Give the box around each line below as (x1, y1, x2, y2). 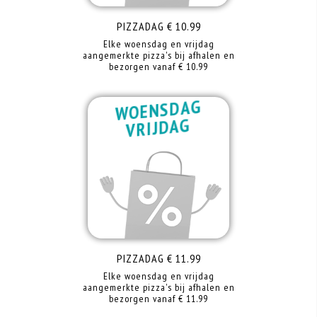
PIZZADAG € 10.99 (116, 19, 201, 33)
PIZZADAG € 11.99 (116, 251, 201, 265)
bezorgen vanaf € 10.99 (109, 60, 208, 73)
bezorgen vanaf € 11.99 (109, 292, 208, 305)
